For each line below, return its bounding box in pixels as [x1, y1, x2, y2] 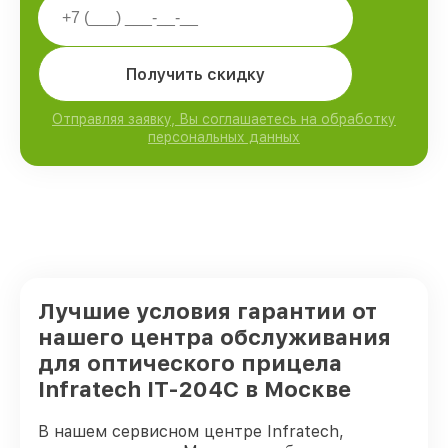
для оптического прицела [38, 350, 342, 376]
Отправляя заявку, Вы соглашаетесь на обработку [52, 111, 396, 127]
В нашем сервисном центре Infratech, [38, 422, 344, 441]
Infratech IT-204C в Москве [38, 376, 351, 402]
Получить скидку [126, 64, 265, 84]
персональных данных [148, 129, 300, 145]
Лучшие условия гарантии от [38, 298, 377, 324]
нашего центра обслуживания [38, 324, 391, 350]
